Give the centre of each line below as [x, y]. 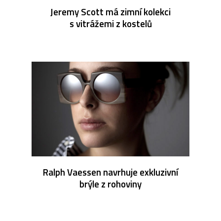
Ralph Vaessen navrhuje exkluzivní [110, 172]
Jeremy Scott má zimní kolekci [110, 11]
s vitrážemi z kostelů [110, 23]
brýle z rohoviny [110, 184]
